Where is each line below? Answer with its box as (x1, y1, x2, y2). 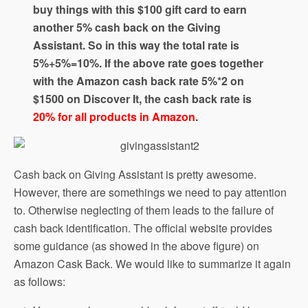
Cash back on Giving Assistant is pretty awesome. (14, 166, 256, 182)
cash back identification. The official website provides (14, 219, 272, 236)
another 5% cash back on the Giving (33, 19, 221, 35)
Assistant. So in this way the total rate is (33, 36, 240, 53)
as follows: (14, 273, 65, 289)
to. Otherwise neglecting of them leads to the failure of (14, 201, 274, 218)
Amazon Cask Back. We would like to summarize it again (14, 255, 291, 272)
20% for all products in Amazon (33, 108, 196, 124)
